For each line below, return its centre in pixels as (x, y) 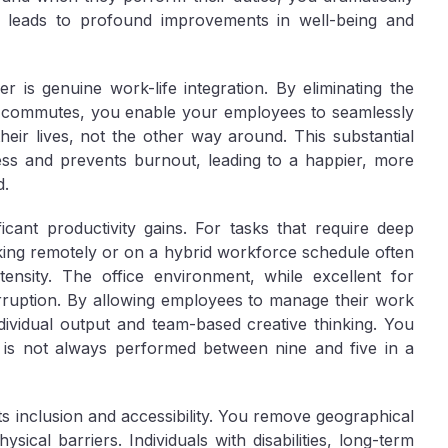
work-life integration (187, 88)
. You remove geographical (311, 416)
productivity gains (115, 228)
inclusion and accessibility (112, 416)
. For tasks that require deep (299, 228)
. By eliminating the (339, 88)
